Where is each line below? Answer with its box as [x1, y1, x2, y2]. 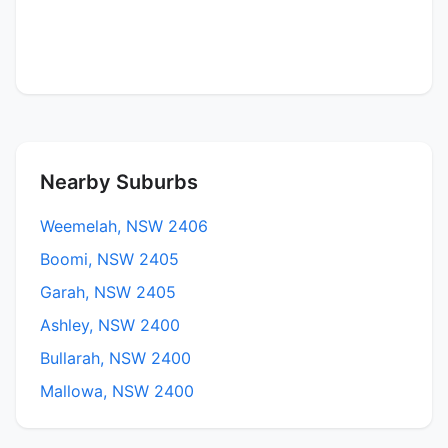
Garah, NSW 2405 [40, 281, 176, 302]
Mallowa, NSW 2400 [40, 380, 194, 401]
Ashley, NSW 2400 [40, 314, 180, 335]
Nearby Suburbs [40, 169, 198, 194]
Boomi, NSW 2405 [40, 248, 179, 269]
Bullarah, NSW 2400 [40, 347, 191, 368]
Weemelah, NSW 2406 [40, 215, 208, 236]
